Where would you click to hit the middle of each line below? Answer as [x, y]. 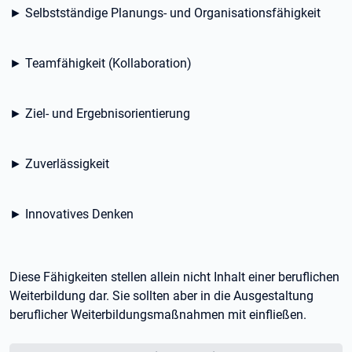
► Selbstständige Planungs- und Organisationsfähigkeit [165, 13]
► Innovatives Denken [71, 214]
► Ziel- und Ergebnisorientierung [100, 114]
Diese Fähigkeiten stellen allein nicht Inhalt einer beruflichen [174, 277]
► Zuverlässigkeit [59, 164]
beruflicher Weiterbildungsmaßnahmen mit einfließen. [158, 315]
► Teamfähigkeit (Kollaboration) [101, 63]
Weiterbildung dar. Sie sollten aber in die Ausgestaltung [161, 296]
